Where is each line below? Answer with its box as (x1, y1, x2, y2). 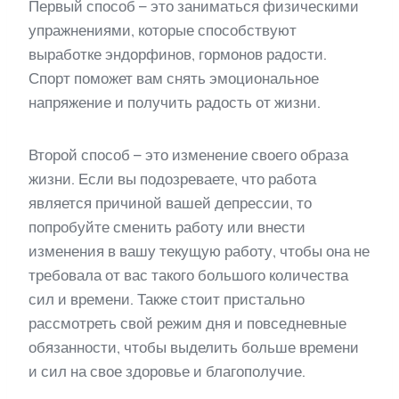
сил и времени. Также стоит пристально (28, 290, 305, 309)
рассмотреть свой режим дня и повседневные (28, 314, 346, 333)
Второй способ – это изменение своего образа (28, 146, 348, 165)
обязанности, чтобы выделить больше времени (28, 338, 359, 357)
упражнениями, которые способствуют (28, 21, 297, 40)
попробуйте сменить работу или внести (28, 218, 305, 237)
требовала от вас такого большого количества (28, 266, 348, 285)
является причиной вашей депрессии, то (28, 194, 312, 213)
